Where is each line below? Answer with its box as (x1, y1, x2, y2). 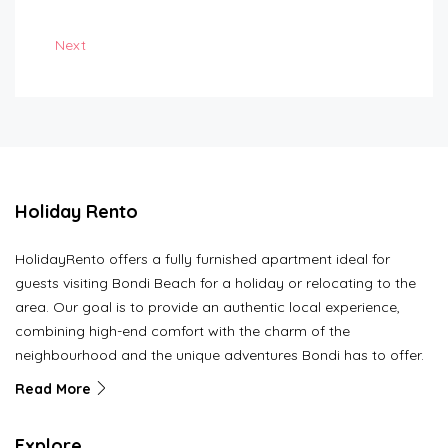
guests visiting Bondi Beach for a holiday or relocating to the (15, 274, 416, 293)
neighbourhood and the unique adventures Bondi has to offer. (15, 346, 424, 365)
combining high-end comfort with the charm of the (15, 322, 350, 341)
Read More (15, 380, 95, 399)
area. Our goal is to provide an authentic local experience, (15, 298, 400, 317)
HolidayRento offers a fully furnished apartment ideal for (15, 250, 390, 269)
